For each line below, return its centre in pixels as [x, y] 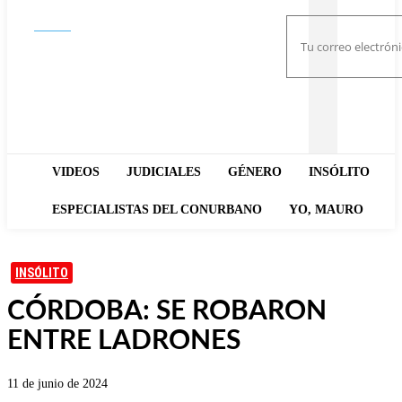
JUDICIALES [164, 172]
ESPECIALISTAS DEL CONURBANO [157, 210]
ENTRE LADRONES [124, 341]
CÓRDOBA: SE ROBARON [167, 311]
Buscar [52, 25]
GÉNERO [255, 172]
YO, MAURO [326, 210]
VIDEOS [76, 172]
